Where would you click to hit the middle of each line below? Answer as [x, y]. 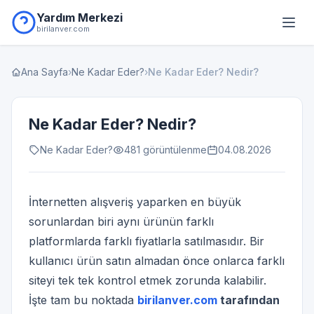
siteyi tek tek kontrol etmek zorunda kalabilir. [148, 280]
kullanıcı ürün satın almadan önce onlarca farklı [157, 261]
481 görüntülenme [165, 150]
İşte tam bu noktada [83, 300]
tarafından [248, 300]
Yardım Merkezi [80, 18]
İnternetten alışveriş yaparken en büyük [135, 202]
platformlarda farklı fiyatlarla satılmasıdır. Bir [146, 241]
